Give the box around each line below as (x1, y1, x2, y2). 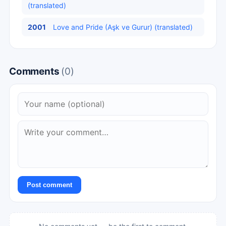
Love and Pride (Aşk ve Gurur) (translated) (53, 23, 193, 31)
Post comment (27, 181, 72, 189)
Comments (9, 66, 62, 77)
